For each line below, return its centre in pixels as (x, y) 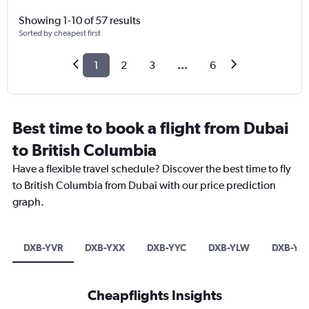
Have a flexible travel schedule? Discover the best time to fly (152, 169)
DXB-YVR (43, 248)
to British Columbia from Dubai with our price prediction (144, 186)
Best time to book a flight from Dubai (150, 128)
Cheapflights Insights (154, 295)
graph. (28, 202)
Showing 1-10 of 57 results (80, 21)
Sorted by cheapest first (60, 33)
